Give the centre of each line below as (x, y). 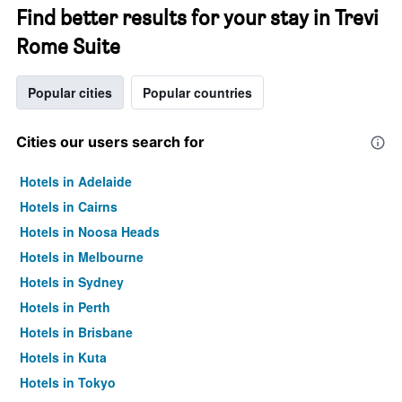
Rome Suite (68, 46)
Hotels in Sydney (72, 282)
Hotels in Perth (65, 307)
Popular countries (197, 92)
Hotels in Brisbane (76, 332)
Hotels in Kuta (63, 357)
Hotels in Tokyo (68, 382)
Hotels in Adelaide (76, 181)
